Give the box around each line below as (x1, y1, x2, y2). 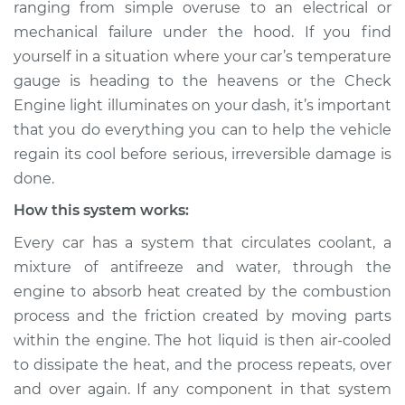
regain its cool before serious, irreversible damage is (14, 146, 391, 163)
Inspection (207, 251, 285, 268)
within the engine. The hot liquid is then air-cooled (14, 332, 391, 349)
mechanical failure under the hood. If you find (14, 24, 391, 41)
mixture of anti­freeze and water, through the (14, 259, 391, 276)
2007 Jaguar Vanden (47, 148, 195, 165)
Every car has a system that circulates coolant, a (14, 234, 391, 251)
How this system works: (14, 202, 189, 219)
